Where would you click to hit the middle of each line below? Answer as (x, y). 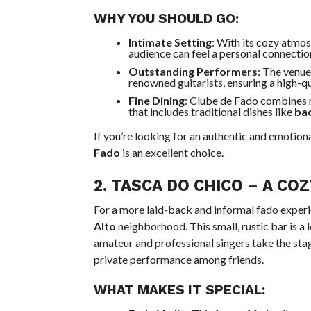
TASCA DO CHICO (177, 185)
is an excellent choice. (171, 152)
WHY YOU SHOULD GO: (166, 18)
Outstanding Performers (193, 71)
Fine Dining (156, 100)
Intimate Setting (170, 42)
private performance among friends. (178, 259)
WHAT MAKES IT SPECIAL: (179, 290)
